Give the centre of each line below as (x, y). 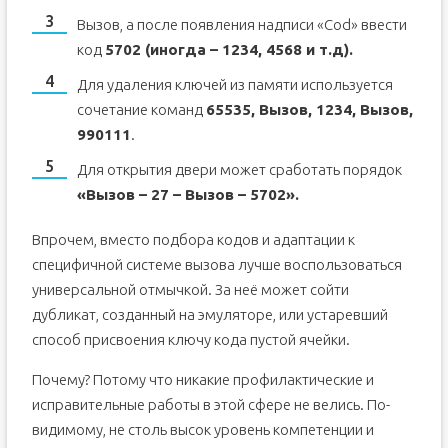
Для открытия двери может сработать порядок (239, 169)
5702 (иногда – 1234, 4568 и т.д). (228, 49)
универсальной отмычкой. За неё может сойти (190, 289)
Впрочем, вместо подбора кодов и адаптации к (193, 239)
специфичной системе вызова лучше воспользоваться (216, 264)
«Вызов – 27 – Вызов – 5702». (187, 194)
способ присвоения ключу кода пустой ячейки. (190, 339)
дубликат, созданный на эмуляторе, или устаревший (209, 314)
